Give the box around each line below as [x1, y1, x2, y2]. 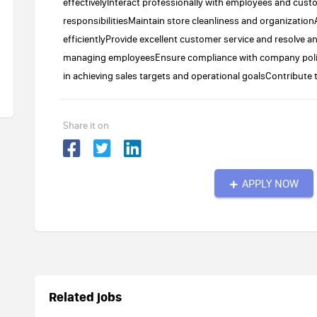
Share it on [63, 119, 109, 132]
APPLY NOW [241, 176, 299, 190]
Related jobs [49, 288, 122, 305]
